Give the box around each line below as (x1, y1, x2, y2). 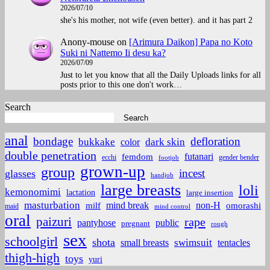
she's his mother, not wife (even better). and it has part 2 (60, 15, 253, 25)
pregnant (121, 219, 150, 228)
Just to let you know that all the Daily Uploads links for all (60, 71, 261, 80)
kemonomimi (5, 186, 61, 198)
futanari (184, 151, 213, 162)
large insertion (186, 187, 233, 197)
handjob (151, 171, 174, 178)
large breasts (101, 181, 181, 199)
